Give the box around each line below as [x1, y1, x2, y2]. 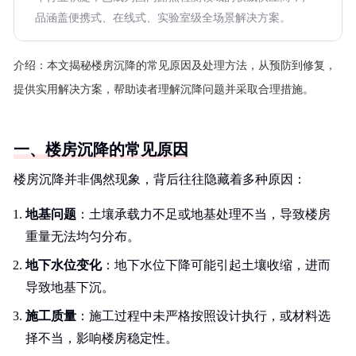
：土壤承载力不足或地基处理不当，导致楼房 [76, 207, 331, 221]
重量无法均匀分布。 [25, 230, 140, 243]
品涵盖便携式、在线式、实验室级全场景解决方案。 [35, 12, 291, 24]
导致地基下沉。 [25, 281, 114, 294]
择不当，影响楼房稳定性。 [25, 331, 178, 345]
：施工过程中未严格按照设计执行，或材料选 [76, 309, 331, 323]
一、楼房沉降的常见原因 [14, 141, 188, 158]
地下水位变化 [25, 258, 102, 272]
